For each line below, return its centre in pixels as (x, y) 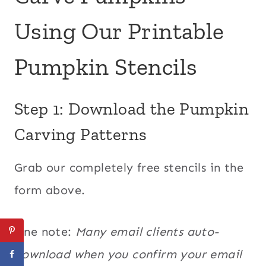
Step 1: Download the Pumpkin (132, 109)
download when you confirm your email (128, 254)
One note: (45, 231)
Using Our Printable (119, 31)
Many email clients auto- (147, 231)
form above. (50, 190)
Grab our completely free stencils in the (129, 167)
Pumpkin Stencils (106, 67)
